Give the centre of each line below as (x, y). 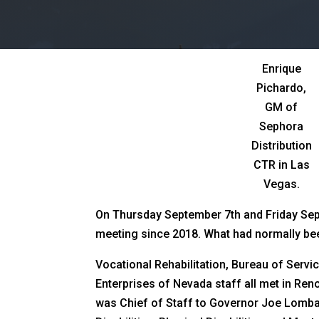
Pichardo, (282, 88)
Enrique (281, 68)
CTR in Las (281, 164)
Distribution (281, 145)
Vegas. (281, 184)
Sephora (282, 126)
